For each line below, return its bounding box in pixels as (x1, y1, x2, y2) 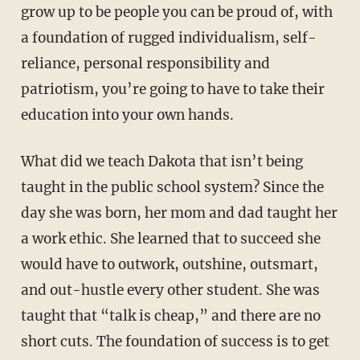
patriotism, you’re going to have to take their (20, 80, 325, 98)
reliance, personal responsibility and (20, 54, 270, 72)
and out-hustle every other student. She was (20, 280, 320, 299)
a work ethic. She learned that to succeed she (20, 229, 321, 247)
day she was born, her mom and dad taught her (20, 203, 337, 222)
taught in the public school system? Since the (20, 178, 324, 196)
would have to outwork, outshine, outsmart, (20, 255, 318, 273)
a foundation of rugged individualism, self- (20, 28, 317, 47)
